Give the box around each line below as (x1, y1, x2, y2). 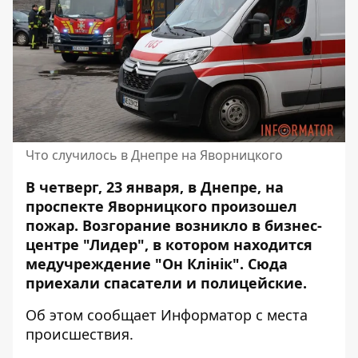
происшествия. (26, 324, 133, 344)
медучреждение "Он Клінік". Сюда (26, 254, 288, 273)
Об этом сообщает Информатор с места (26, 305, 308, 324)
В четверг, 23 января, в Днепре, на (26, 177, 284, 197)
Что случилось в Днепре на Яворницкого (26, 146, 283, 164)
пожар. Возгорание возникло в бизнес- (26, 216, 322, 235)
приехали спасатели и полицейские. (26, 273, 307, 292)
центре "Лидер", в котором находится (26, 235, 312, 254)
